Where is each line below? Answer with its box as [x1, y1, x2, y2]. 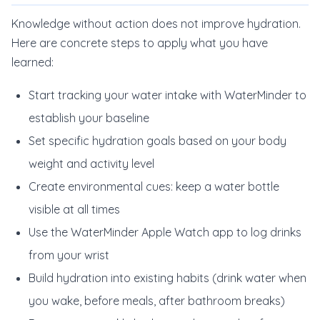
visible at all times [29, 202, 120, 216]
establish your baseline [29, 111, 149, 125]
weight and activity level [29, 156, 154, 171]
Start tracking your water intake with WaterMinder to [29, 88, 306, 102]
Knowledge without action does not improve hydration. [11, 16, 301, 31]
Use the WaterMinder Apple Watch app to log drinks [29, 225, 301, 239]
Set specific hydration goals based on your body [29, 134, 286, 148]
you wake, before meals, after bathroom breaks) [29, 294, 285, 308]
